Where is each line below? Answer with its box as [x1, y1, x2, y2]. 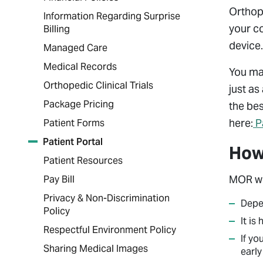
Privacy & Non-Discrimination [43, 192, 170, 204]
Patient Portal [43, 136, 103, 148]
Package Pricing [43, 98, 114, 110]
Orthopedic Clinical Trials [43, 79, 153, 92]
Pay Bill [43, 173, 75, 186]
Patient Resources [43, 154, 123, 167]
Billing [43, 23, 70, 35]
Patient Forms [43, 117, 104, 129]
